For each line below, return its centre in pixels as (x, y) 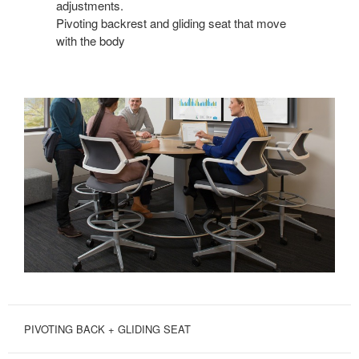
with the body (91, 40)
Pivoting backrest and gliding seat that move (171, 22)
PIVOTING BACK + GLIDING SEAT (107, 329)
